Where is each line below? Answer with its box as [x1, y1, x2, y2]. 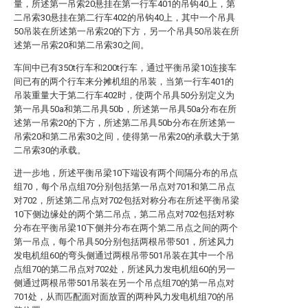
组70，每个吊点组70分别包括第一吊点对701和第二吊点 [14, 181, 235, 192]
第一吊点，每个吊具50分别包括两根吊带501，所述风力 [14, 236, 234, 247]
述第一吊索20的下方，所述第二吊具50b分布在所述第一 [14, 118, 235, 128]
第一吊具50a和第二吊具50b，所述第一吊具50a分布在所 [14, 104, 236, 114]
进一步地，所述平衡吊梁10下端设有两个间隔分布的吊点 [14, 168, 238, 178]
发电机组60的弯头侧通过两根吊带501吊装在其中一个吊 [14, 250, 234, 261]
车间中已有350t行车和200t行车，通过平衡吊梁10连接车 [14, 63, 236, 73]
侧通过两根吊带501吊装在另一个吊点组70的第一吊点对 [14, 278, 234, 288]
